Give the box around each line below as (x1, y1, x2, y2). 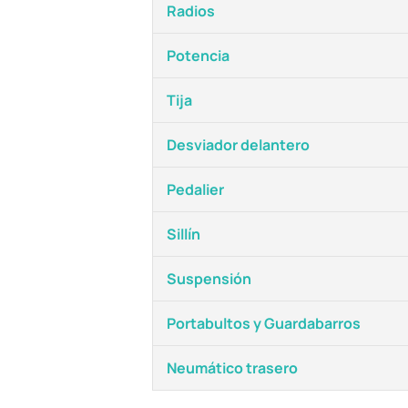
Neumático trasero (167, 358, 298, 378)
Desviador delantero (167, 135, 310, 155)
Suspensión (167, 269, 251, 289)
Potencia (167, 46, 229, 66)
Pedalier (167, 179, 224, 199)
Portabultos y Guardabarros (167, 313, 361, 333)
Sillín (167, 224, 200, 244)
